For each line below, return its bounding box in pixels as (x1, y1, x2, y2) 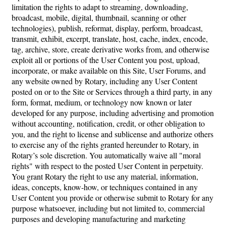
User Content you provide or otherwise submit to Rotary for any (12, 192, 213, 203)
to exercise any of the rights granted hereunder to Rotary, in (12, 139, 199, 150)
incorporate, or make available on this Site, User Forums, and (12, 65, 206, 76)
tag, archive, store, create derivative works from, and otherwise (12, 44, 209, 55)
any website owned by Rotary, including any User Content (12, 76, 197, 87)
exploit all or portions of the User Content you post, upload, (12, 54, 200, 66)
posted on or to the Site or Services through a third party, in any (12, 86, 212, 97)
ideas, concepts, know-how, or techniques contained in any (12, 182, 198, 193)
